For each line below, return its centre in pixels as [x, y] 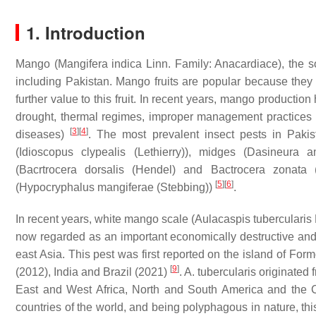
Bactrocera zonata [259, 170]
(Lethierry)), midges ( [187, 152]
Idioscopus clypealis [73, 152]
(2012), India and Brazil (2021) [93, 272]
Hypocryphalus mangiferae [86, 187]
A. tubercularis [220, 272]
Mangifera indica [100, 64]
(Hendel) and [168, 170]
